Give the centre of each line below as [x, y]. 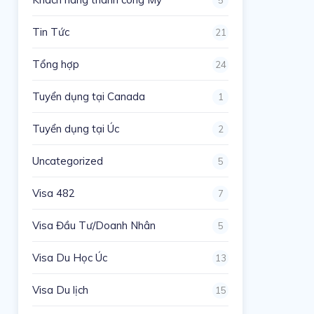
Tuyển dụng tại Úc [76, 128]
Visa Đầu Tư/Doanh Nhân [94, 225]
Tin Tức [51, 32]
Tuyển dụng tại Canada [89, 96]
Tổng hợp [56, 64]
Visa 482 [54, 193]
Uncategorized [68, 161]
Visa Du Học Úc [70, 257]
